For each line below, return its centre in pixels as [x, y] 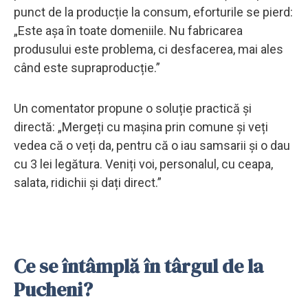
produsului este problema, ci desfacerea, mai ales [148, 49]
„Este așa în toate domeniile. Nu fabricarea [128, 30]
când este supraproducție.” [87, 67]
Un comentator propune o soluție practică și [133, 108]
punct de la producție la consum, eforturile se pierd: [153, 12]
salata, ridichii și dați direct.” [88, 182]
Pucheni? [55, 289]
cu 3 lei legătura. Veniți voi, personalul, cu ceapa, [143, 164]
